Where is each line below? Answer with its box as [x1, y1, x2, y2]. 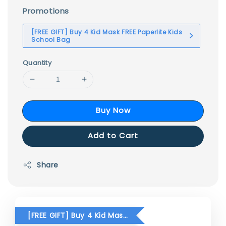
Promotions [23, 5, 69, 16]
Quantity [23, 58, 52, 68]
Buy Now [95, 104, 131, 116]
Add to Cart [88, 130, 138, 141]
